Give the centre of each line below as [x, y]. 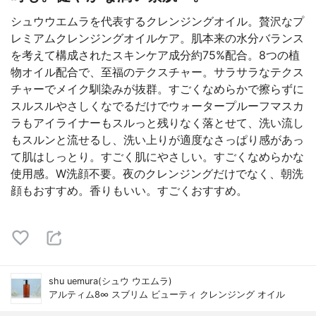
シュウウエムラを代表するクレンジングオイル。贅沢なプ [157, 21]
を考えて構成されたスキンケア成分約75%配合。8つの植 [155, 55]
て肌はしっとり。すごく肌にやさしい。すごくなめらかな [157, 157]
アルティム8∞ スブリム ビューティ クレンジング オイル [167, 294]
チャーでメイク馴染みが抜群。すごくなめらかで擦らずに [157, 89]
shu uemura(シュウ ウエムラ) [110, 281]
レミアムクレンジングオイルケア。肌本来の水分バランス [157, 38]
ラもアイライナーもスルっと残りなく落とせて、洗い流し [157, 123]
